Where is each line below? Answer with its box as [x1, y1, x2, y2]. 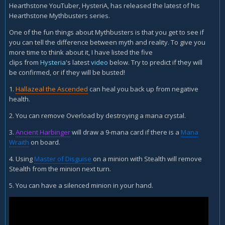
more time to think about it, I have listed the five [9, 47, 153, 57]
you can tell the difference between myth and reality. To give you [9, 37, 205, 47]
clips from [9, 57, 40, 67]
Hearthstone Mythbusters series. [9, 11, 110, 20]
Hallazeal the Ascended [16, 84, 88, 93]
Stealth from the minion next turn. [9, 164, 111, 173]
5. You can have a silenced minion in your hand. [9, 180, 153, 190]
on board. [29, 137, 60, 147]
